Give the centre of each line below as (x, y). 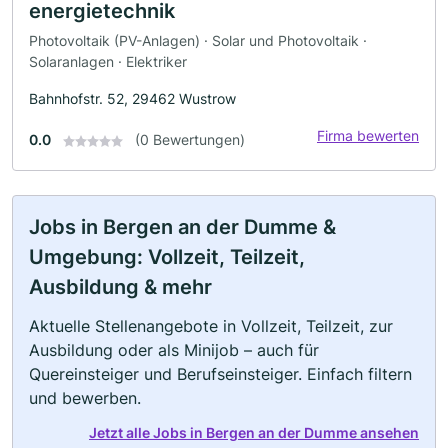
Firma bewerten (368, 135)
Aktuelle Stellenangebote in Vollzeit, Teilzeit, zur (211, 325)
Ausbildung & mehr (120, 286)
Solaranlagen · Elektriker (108, 61)
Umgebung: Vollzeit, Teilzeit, (167, 256)
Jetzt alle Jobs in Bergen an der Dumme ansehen (254, 432)
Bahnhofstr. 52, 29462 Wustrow (132, 98)
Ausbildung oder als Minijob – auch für (174, 349)
